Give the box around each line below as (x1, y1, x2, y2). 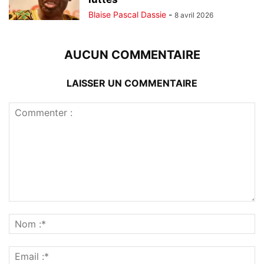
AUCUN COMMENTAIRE (64, 48, 200, 62)
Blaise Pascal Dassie (88, 9, 166, 20)
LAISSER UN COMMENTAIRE (67, 77, 197, 90)
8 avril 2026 (174, 11, 213, 20)
